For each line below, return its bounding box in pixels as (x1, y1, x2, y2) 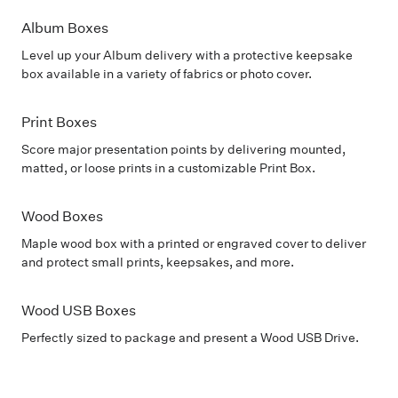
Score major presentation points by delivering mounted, (21, 141, 346, 157)
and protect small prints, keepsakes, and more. (21, 254, 294, 270)
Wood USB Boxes (21, 302, 136, 319)
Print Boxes (21, 114, 97, 131)
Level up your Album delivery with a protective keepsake (21, 47, 353, 63)
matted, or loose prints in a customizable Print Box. (21, 160, 315, 176)
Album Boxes (21, 20, 108, 36)
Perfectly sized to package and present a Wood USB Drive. (21, 330, 359, 346)
